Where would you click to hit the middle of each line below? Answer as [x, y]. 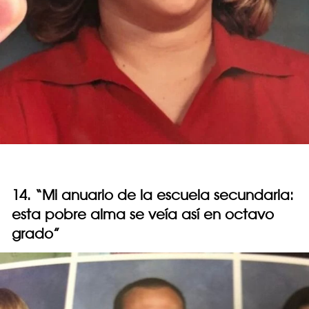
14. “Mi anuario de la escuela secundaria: [153, 195]
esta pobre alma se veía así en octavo [143, 214]
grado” [36, 233]
